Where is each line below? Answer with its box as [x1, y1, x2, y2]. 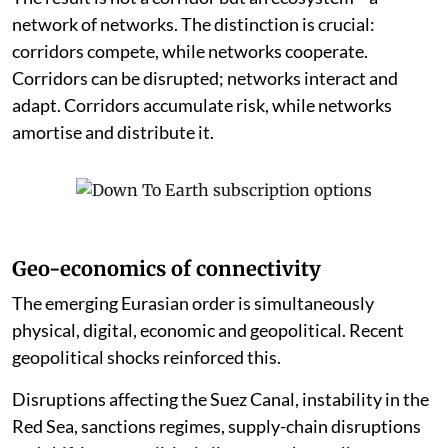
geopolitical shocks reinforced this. [12, 346, 281, 369]
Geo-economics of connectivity [12, 256, 321, 282]
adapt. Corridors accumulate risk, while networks [12, 94, 392, 117]
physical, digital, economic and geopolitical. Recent [12, 319, 404, 342]
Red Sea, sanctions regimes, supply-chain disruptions [12, 415, 421, 438]
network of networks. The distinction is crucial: [12, 13, 375, 36]
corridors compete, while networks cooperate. [12, 40, 368, 63]
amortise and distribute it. [12, 121, 214, 144]
